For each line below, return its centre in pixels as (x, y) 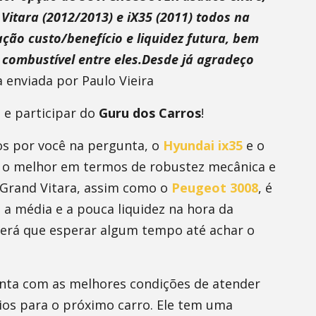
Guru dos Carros (150, 113)
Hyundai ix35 (203, 145)
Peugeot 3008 (215, 188)
